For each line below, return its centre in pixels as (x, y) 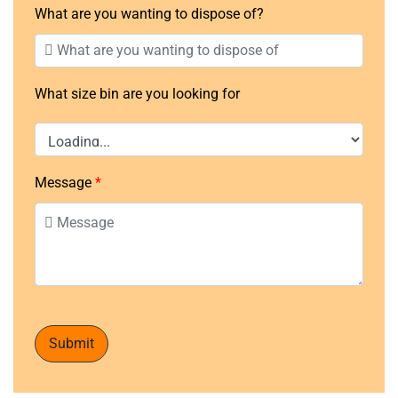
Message (63, 182)
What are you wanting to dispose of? (149, 13)
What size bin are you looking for (137, 93)
